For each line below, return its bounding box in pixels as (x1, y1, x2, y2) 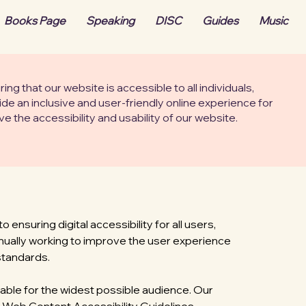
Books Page (4, 14, 66, 27)
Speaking (86, 14, 135, 27)
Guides (202, 14, 238, 27)
